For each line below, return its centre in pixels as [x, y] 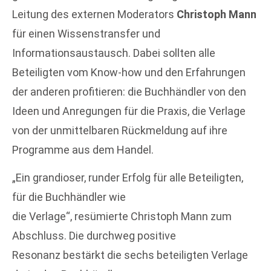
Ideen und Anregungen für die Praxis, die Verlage [129, 111]
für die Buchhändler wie [69, 197]
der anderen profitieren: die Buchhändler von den [129, 91]
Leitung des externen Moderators [94, 14]
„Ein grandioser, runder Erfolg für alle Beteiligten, [128, 178]
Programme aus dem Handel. [83, 149]
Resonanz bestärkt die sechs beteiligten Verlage [130, 255]
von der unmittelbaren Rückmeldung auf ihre [120, 130]
